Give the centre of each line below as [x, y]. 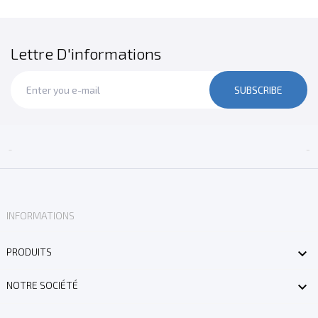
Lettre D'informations [86, 53]
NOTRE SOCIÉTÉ [42, 285]
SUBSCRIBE [258, 89]
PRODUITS [29, 251]
